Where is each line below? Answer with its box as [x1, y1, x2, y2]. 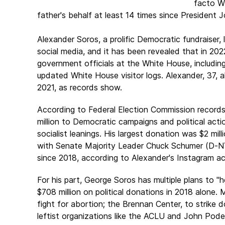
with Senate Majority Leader [37, 141, 146, 151]
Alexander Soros [37, 34, 98, 44]
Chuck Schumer [146, 141, 203, 151]
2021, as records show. [37, 82, 122, 92]
